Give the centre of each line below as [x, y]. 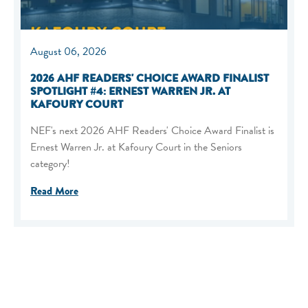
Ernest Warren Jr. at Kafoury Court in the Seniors [136, 147]
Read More [54, 191]
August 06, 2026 [68, 51]
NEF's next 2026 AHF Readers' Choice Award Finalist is [152, 130]
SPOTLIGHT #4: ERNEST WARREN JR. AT [130, 91]
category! [50, 163]
